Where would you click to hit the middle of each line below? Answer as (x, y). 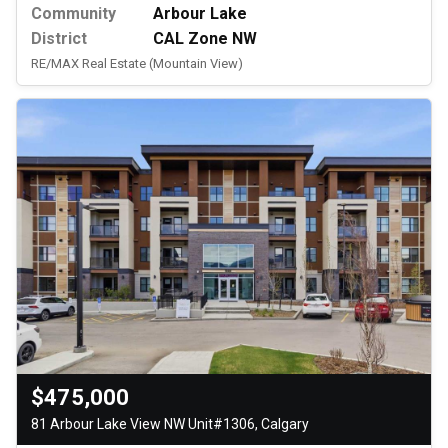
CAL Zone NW (205, 39)
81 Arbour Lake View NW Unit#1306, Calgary (170, 424)
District (59, 39)
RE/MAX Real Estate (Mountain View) (137, 64)
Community (73, 14)
